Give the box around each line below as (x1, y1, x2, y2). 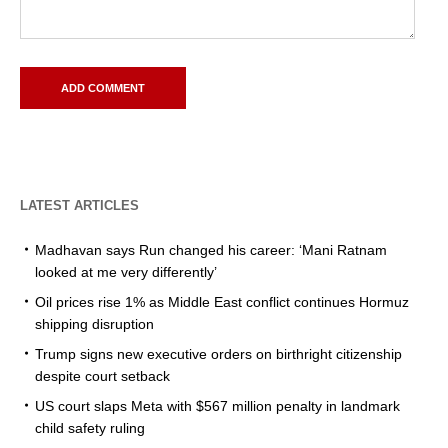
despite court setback (35, 367, 170, 384)
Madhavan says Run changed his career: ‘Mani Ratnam (35, 241, 387, 258)
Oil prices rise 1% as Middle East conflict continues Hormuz (35, 293, 409, 310)
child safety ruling (35, 419, 145, 436)
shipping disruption (35, 315, 154, 332)
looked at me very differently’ (35, 263, 217, 280)
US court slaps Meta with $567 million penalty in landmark (35, 397, 400, 414)
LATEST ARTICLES (20, 197, 139, 213)
